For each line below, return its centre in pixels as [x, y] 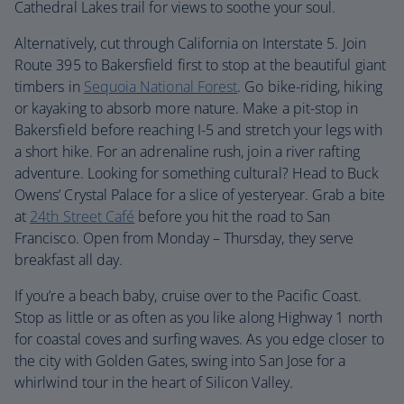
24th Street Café [83, 216]
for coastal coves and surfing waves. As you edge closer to [199, 339]
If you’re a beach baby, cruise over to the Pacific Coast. [188, 296]
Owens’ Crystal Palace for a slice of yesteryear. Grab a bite [200, 195]
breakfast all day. [69, 260]
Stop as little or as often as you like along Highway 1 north [198, 317]
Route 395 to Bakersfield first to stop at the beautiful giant [200, 65]
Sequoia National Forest [161, 87]
